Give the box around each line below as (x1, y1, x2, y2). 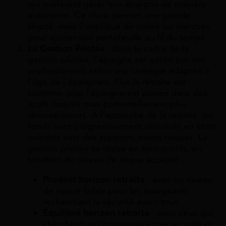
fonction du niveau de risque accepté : (28, 153, 184, 165)
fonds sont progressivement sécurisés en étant (28, 120, 217, 132)
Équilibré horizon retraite (43, 207, 149, 218)
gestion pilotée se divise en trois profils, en (28, 142, 202, 154)
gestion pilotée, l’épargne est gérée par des (28, 53, 206, 65)
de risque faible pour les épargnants (43, 185, 189, 196)
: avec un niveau (145, 174, 212, 185)
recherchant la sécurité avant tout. (43, 196, 180, 207)
